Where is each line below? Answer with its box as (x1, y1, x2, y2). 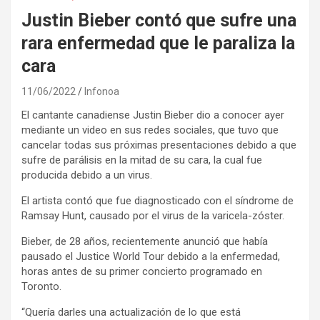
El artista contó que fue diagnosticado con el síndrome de (21, 194, 294, 207)
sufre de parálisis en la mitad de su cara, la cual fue (21, 153, 262, 166)
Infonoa (84, 85, 119, 97)
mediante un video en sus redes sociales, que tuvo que (21, 123, 279, 136)
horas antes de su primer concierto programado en (21, 264, 262, 278)
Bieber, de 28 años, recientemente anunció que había (21, 234, 268, 248)
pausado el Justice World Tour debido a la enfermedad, (21, 249, 280, 263)
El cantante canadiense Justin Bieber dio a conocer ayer (21, 108, 284, 121)
